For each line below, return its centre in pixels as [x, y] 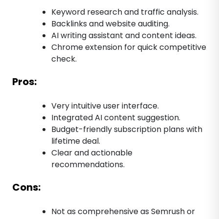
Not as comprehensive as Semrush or [123, 211]
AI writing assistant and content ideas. [124, 35]
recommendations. [88, 164]
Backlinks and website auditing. [110, 23]
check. [64, 59]
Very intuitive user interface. [105, 106]
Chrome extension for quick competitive [129, 47]
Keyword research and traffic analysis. [125, 12]
